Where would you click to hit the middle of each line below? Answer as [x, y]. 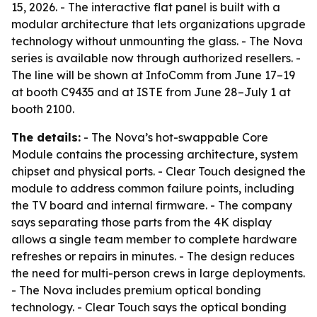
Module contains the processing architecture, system [155, 154]
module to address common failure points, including [153, 188]
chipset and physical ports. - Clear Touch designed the [158, 171]
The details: [46, 137]
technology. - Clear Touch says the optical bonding [149, 307]
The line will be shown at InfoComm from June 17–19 [153, 75]
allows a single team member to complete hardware [154, 239]
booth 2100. [43, 109]
